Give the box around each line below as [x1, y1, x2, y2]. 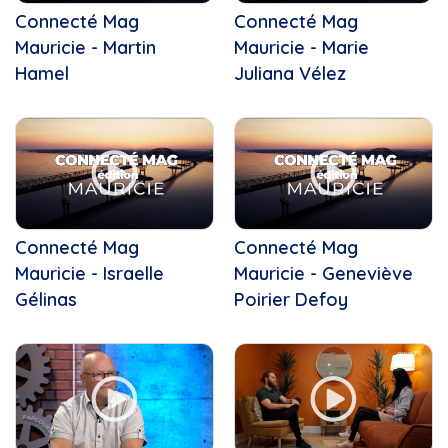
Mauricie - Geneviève [234, 261, 413, 285]
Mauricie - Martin [15, 35, 156, 59]
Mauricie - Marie [234, 35, 369, 59]
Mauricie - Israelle [15, 261, 164, 285]
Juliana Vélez [234, 61, 346, 85]
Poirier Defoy [234, 287, 348, 311]
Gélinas [15, 287, 77, 311]
